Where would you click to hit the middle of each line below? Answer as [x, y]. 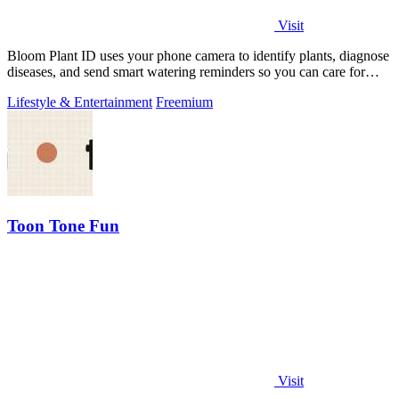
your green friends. [60, 87]
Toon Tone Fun [63, 225]
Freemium [184, 102]
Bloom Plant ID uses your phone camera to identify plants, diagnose [198, 55]
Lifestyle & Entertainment [80, 102]
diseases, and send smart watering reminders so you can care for [186, 71]
